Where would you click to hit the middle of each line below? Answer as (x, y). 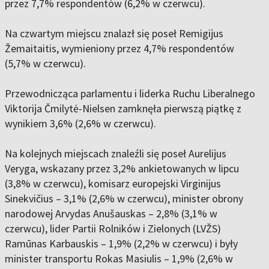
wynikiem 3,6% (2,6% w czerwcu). (80, 124)
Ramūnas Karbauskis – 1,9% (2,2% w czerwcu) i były (121, 244)
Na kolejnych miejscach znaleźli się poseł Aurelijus (116, 154)
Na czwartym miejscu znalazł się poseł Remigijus (114, 34)
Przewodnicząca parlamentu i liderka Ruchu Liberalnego (130, 94)
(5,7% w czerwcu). (45, 64)
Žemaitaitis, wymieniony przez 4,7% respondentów (119, 49)
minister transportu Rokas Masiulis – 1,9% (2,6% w (119, 259)
